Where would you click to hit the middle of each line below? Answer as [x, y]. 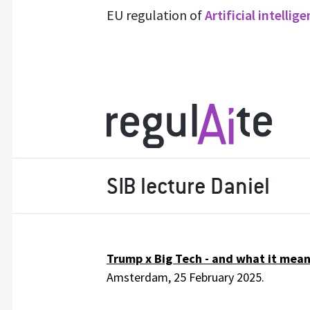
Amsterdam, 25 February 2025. [185, 277]
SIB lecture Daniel [188, 187]
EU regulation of [156, 15]
